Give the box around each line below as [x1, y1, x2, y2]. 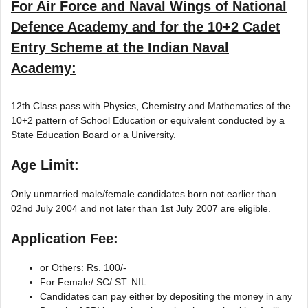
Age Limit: [11, 157, 79, 173]
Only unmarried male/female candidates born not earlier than [11, 188, 276, 199]
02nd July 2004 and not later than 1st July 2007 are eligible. [11, 202, 271, 214]
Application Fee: [11, 230, 118, 246]
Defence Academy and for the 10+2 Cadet [11, 19, 280, 34]
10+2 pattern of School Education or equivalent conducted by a [11, 114, 285, 126]
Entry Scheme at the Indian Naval [11, 39, 229, 55]
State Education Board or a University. [11, 129, 176, 140]
